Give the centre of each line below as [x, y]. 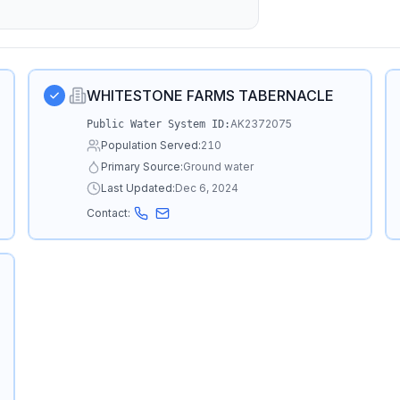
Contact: [109, 213]
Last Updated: [138, 188]
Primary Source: [142, 167]
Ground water [219, 167]
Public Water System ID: [159, 124]
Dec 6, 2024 [207, 188]
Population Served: [151, 145]
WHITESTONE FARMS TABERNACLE [211, 96]
